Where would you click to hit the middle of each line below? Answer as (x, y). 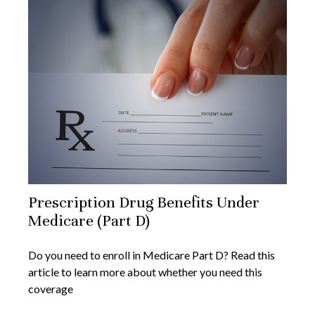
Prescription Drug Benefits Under (144, 202)
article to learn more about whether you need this (145, 272)
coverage (51, 289)
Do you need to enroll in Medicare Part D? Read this (152, 255)
